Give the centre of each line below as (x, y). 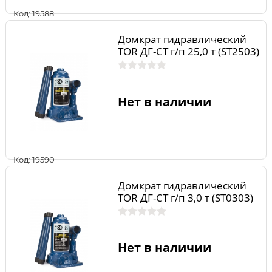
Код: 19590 (34, 159)
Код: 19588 (34, 14)
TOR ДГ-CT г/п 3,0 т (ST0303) (185, 197)
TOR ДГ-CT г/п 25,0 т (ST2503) (188, 52)
